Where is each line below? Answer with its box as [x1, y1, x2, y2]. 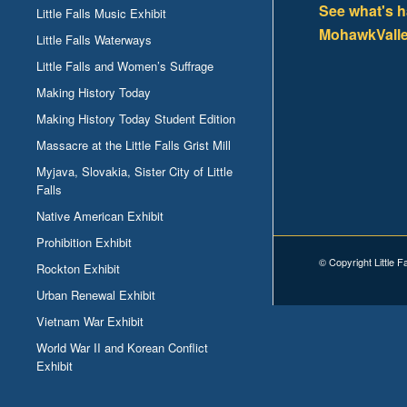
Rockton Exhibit [36, 260, 120, 278]
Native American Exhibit [36, 207, 164, 225]
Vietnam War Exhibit [36, 313, 144, 331]
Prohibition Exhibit [36, 233, 132, 252]
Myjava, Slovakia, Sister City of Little [36, 163, 233, 181]
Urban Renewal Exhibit [36, 286, 155, 304]
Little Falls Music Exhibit [36, 5, 166, 23]
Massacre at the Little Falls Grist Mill [36, 136, 231, 154]
